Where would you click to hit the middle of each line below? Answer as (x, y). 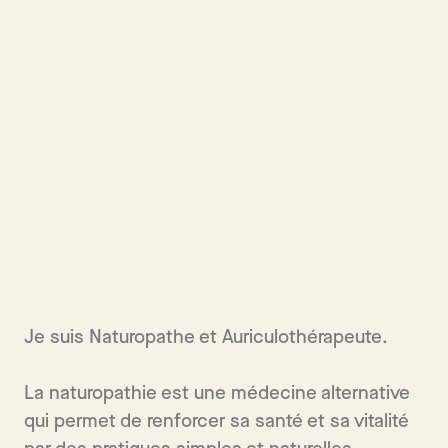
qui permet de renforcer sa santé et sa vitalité (216, 422)
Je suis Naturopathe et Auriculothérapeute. (206, 338)
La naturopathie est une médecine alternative (217, 394)
